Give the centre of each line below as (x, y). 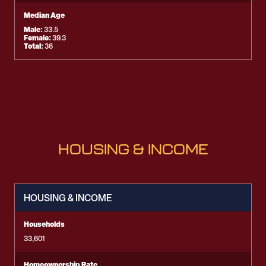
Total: (34, 46)
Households (44, 224)
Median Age (44, 15)
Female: (38, 38)
